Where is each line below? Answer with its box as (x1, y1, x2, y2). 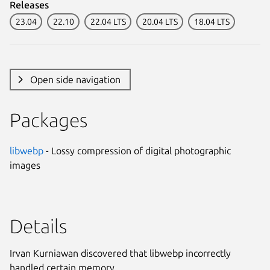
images (10, 159, 40, 171)
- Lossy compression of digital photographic (43, 145, 231, 156)
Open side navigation (30, 74, 121, 85)
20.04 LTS (142, 16, 178, 27)
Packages (10, 108, 87, 131)
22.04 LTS (90, 16, 126, 27)
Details (10, 215, 67, 237)
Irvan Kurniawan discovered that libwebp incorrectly (10, 247, 231, 259)
